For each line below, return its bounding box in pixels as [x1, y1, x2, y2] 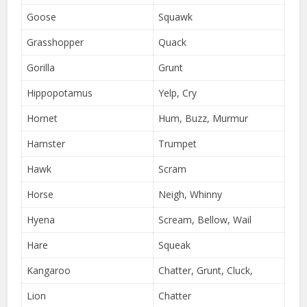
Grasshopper [27, 35, 84, 49]
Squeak [158, 238, 191, 251]
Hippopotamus [27, 86, 93, 99]
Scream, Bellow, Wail [158, 212, 252, 226]
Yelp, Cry [158, 86, 197, 99]
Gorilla [27, 60, 56, 74]
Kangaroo [27, 263, 71, 277]
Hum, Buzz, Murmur [158, 111, 249, 125]
